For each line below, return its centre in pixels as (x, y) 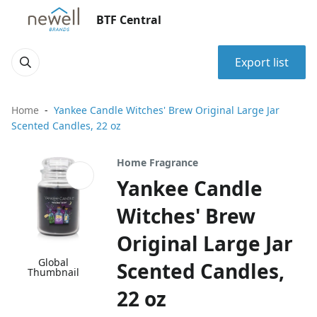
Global (54, 263)
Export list (262, 62)
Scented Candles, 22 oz (66, 126)
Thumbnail (54, 272)
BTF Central (129, 20)
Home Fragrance (158, 162)
